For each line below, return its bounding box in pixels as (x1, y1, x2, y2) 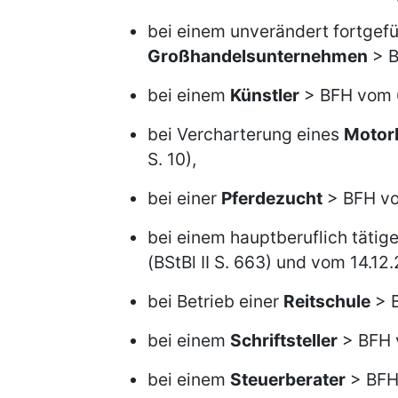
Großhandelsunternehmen (147, 45, 368, 67)
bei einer (147, 187, 221, 209)
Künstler (230, 84, 299, 106)
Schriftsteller (230, 330, 338, 351)
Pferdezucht (221, 187, 322, 209)
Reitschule (283, 291, 370, 312)
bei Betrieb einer (147, 291, 283, 312)
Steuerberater (230, 369, 346, 390)
